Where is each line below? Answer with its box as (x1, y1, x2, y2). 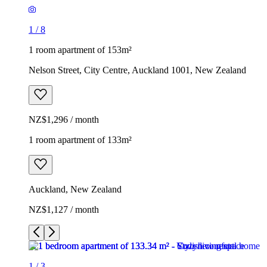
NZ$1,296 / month (29, 114, 99, 125)
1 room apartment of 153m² (29, 44, 132, 55)
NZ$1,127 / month (29, 204, 99, 215)
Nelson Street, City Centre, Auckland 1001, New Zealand (29, 64, 246, 75)
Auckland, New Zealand (29, 184, 122, 194)
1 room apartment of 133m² (29, 134, 132, 145)
